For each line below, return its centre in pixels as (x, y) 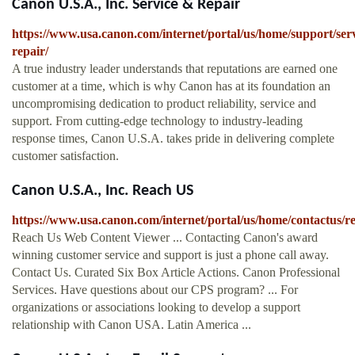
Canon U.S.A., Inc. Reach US (103, 191)
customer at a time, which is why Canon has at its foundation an (171, 86)
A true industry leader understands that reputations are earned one (175, 69)
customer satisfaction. (65, 156)
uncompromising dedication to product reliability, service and (164, 104)
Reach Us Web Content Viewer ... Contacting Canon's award (165, 238)
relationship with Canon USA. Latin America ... (132, 325)
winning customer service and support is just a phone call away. (170, 255)
